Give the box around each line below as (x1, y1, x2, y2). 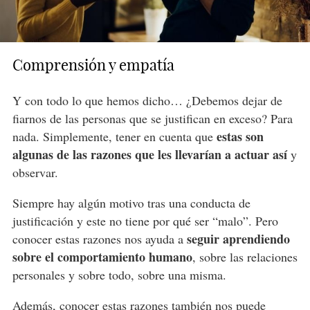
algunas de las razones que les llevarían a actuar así (12, 145, 287, 163)
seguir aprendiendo (186, 229, 290, 248)
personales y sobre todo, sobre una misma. (12, 266, 226, 283)
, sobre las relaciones (192, 248, 298, 265)
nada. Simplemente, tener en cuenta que (12, 127, 217, 145)
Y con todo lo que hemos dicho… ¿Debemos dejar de (12, 91, 282, 109)
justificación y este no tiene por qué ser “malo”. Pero (12, 212, 278, 229)
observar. (12, 163, 62, 181)
